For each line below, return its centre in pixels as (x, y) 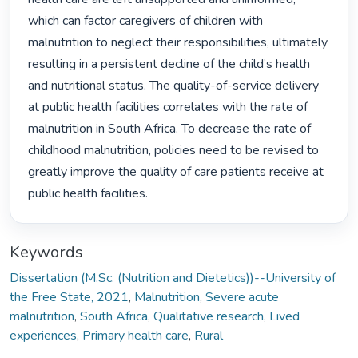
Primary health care (135, 335)
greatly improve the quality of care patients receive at (176, 172)
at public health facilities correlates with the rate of (168, 107)
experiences (43, 335)
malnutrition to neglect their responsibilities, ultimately (178, 43)
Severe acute (242, 297)
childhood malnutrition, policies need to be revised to (174, 151)
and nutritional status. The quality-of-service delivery (174, 86)
